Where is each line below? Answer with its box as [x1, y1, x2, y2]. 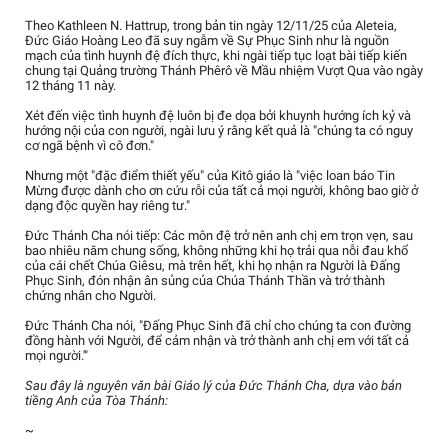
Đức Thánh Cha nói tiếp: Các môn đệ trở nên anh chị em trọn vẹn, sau [25, 228, 413, 244]
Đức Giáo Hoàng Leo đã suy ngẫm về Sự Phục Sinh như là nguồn [25, 33, 389, 49]
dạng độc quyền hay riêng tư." [25, 198, 190, 214]
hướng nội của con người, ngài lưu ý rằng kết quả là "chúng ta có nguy [25, 123, 413, 139]
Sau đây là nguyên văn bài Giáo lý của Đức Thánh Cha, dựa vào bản [25, 378, 402, 394]
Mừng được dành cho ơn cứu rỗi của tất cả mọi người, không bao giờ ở [25, 183, 418, 199]
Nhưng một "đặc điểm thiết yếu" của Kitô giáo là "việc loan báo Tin [25, 168, 395, 184]
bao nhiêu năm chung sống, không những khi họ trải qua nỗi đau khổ [25, 243, 408, 259]
